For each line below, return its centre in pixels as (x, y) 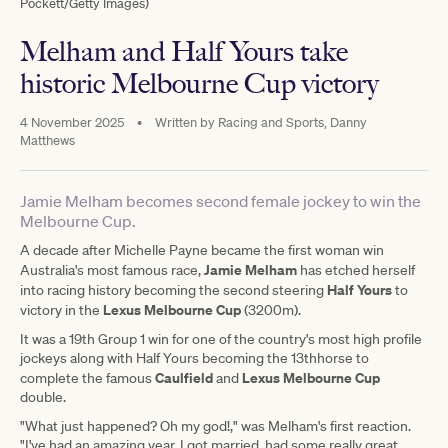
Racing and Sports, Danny (291, 122)
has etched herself (356, 269)
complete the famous (87, 377)
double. (43, 396)
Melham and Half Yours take (184, 50)
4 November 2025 (73, 122)
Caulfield (185, 377)
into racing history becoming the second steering (173, 289)
